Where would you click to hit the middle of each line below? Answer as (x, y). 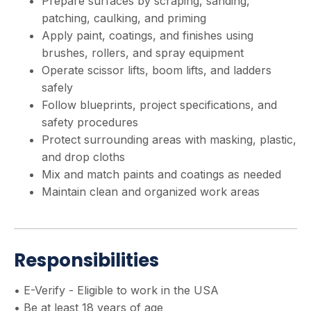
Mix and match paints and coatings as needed (161, 174)
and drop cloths (83, 157)
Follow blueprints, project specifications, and (159, 105)
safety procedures (90, 122)
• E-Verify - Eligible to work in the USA (116, 290)
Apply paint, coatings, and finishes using (148, 35)
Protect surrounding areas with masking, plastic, (169, 140)
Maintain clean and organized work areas (151, 192)
